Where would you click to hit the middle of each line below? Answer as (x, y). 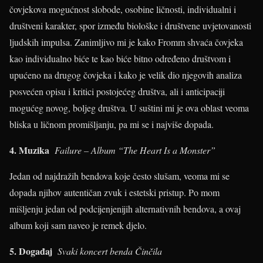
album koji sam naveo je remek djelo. (80, 225)
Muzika (37, 150)
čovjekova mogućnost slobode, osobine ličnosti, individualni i (123, 9)
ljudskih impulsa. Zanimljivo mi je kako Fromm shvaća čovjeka (126, 42)
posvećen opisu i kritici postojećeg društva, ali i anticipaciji (117, 91)
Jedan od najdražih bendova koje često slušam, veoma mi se (119, 176)
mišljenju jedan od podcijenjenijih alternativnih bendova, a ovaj (125, 209)
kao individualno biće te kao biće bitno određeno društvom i (120, 58)
